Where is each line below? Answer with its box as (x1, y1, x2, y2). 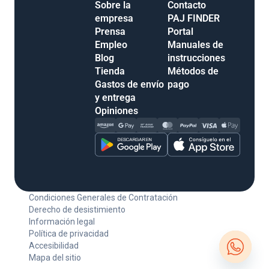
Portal (168, 25, 193, 37)
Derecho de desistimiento (29, 204, 125, 214)
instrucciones (168, 52, 225, 64)
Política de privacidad (29, 228, 109, 238)
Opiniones (95, 104, 138, 116)
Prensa (95, 25, 125, 37)
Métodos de (168, 65, 219, 77)
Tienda (95, 65, 125, 77)
